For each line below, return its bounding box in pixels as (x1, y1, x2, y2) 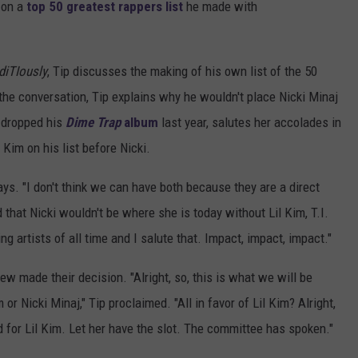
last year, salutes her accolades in (161, 114, 341, 131)
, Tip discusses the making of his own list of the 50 (47, 63, 317, 80)
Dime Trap (66, 114, 121, 131)
